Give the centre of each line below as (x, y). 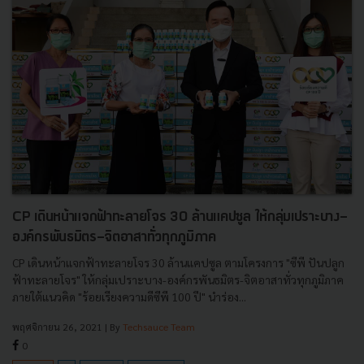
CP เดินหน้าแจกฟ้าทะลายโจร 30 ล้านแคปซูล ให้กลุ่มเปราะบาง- (180, 217)
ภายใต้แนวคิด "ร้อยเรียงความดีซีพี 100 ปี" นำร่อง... (129, 296)
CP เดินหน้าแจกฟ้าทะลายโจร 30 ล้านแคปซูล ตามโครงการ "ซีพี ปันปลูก (178, 262)
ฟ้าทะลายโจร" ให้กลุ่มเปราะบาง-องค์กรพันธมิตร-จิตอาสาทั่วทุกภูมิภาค (178, 279)
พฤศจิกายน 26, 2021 (57, 326)
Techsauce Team (159, 326)
